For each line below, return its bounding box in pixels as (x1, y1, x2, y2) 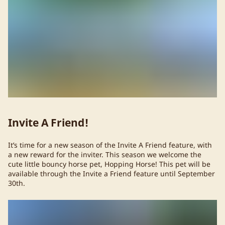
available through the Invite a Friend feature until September (8, 168, 215, 178)
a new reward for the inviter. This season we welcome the (8, 149, 201, 159)
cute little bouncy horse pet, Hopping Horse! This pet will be (8, 159, 210, 169)
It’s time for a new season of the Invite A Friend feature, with (8, 140, 212, 150)
